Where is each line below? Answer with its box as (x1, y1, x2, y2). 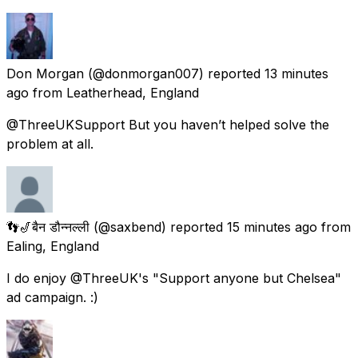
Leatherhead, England (66, 84, 199, 101)
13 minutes (265, 65, 328, 82)
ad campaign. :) (6, 288, 98, 305)
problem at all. (6, 135, 93, 152)
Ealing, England (6, 237, 99, 254)
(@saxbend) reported (93, 218, 223, 235)
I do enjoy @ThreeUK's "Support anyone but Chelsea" (6, 269, 341, 286)
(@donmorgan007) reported (88, 65, 261, 82)
